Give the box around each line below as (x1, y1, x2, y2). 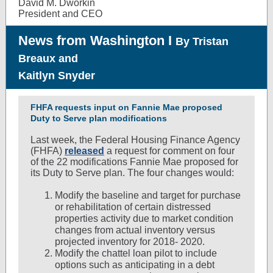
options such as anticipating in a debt (55, 260, 214, 270)
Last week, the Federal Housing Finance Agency (30, 135, 240, 145)
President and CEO (18, 9, 102, 19)
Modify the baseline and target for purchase (55, 190, 241, 200)
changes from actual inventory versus (55, 225, 215, 235)
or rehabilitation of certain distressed (55, 202, 211, 212)
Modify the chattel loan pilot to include (55, 248, 217, 258)
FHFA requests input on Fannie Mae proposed (30, 102, 222, 112)
